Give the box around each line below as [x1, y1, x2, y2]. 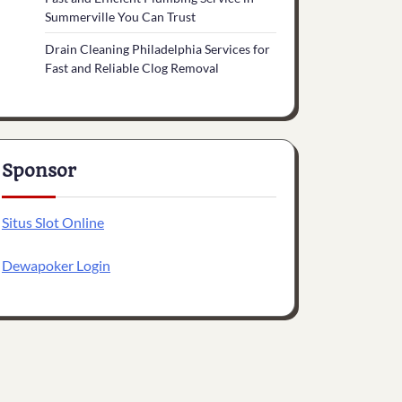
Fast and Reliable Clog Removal [45, 60, 219, 75]
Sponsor [2, 160, 76, 181]
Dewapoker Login [2, 257, 110, 274]
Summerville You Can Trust [45, 9, 196, 24]
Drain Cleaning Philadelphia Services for [45, 41, 270, 57]
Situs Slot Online [2, 214, 104, 231]
